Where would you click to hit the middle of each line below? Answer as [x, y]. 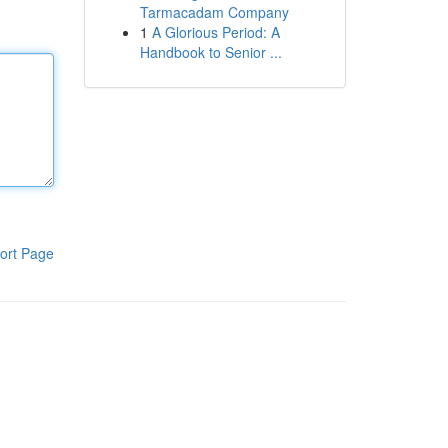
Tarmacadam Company [214, 12]
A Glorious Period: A [215, 32]
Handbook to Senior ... [210, 52]
